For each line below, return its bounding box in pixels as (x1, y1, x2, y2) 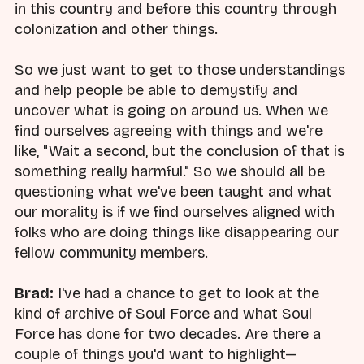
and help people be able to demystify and (15, 80, 297, 99)
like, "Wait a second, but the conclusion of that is (15, 141, 344, 160)
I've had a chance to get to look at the (54, 284, 319, 303)
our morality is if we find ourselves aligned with (15, 202, 335, 221)
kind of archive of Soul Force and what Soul (15, 305, 312, 323)
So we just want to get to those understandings (15, 60, 345, 79)
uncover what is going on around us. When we (15, 101, 328, 119)
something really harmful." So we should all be (15, 162, 325, 180)
